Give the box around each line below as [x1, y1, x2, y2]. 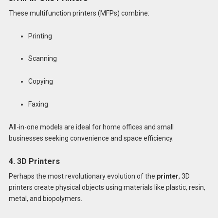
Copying [28, 77, 53, 86]
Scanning [28, 54, 57, 63]
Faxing [28, 100, 48, 108]
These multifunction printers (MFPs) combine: [8, 9, 149, 17]
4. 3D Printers [8, 156, 60, 166]
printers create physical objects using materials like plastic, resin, [8, 183, 205, 191]
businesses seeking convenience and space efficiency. [8, 134, 174, 142]
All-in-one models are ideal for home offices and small [8, 123, 174, 131]
